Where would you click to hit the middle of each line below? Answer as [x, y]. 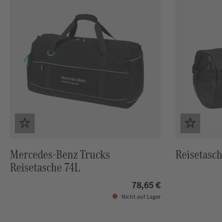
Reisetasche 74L [45, 167]
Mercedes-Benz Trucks [60, 155]
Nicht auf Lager [140, 197]
